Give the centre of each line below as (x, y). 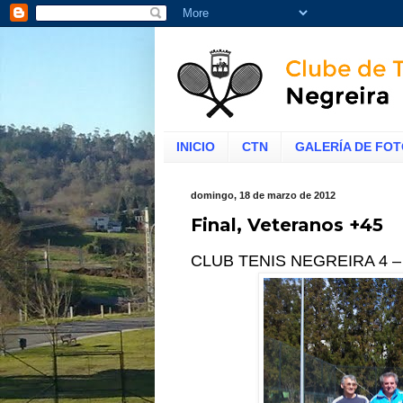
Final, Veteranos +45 (287, 224)
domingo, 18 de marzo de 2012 (263, 195)
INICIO (196, 147)
